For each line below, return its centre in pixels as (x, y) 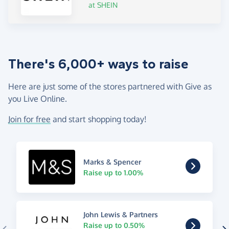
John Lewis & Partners (120, 214)
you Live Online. (38, 98)
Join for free (29, 119)
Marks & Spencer (112, 162)
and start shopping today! (99, 119)
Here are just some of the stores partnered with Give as (110, 86)
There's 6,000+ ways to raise (98, 64)
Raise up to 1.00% (113, 172)
